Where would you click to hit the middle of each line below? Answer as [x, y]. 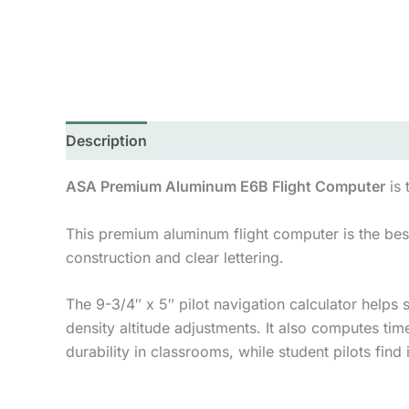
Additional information [245, 141]
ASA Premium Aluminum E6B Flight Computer [225, 187]
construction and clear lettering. [175, 257]
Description [106, 141]
